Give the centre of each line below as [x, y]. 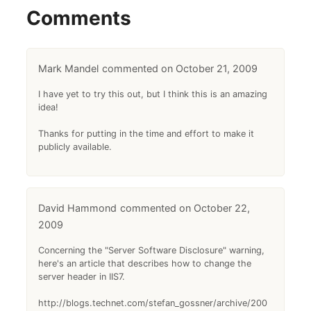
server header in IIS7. [82, 277]
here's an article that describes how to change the [145, 264]
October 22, [222, 208]
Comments [79, 18]
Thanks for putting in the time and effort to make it [146, 134]
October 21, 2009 [217, 69]
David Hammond [78, 208]
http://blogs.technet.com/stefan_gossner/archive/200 [153, 303]
